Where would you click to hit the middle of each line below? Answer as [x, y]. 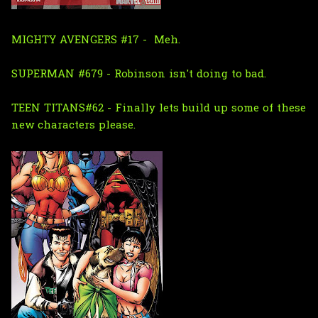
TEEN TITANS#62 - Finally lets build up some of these [159, 108]
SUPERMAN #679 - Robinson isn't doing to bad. [139, 74]
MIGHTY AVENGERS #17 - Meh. [96, 40]
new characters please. [73, 125]
